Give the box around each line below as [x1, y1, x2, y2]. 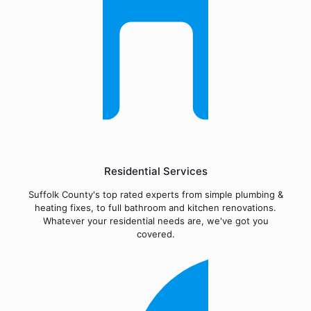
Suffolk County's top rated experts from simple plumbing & [28, 189, 283, 200]
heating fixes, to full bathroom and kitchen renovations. [35, 202, 276, 213]
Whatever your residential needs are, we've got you [42, 215, 269, 226]
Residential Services [103, 165, 208, 178]
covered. [136, 228, 175, 239]
